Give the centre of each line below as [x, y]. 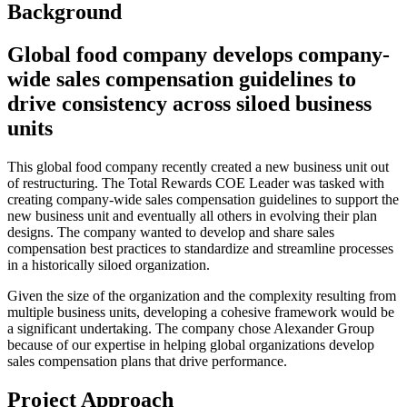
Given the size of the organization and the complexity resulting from [202, 295]
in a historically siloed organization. [109, 264]
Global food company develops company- [199, 54]
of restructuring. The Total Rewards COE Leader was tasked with [196, 183]
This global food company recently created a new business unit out [198, 166]
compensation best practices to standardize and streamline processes [200, 248]
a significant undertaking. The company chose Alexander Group [191, 328]
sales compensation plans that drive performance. [147, 361]
